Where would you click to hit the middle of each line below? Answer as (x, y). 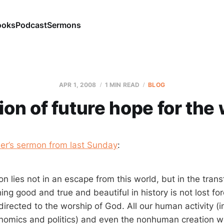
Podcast (31, 25)
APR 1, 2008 (78, 85)
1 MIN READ (122, 85)
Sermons (64, 25)
